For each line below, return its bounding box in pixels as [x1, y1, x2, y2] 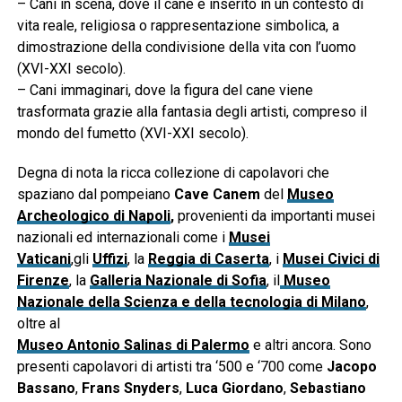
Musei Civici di [282, 249, 380, 267]
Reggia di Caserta [147, 249, 269, 267]
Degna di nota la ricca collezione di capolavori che [16, 163, 329, 181]
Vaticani [16, 249, 71, 267]
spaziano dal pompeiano [16, 185, 174, 203]
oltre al [16, 314, 60, 332]
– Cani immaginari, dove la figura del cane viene [16, 81, 313, 99]
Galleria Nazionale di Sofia [89, 271, 267, 289]
